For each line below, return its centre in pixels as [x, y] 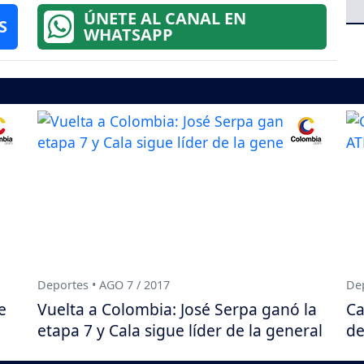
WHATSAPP [128, 34]
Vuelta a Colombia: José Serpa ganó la [177, 309]
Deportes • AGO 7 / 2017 [104, 284]
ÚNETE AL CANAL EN [165, 18]
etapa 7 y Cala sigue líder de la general [180, 330]
